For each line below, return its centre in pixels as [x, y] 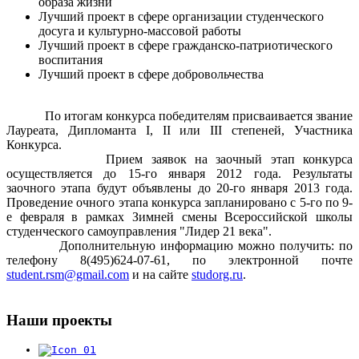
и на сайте [160, 274]
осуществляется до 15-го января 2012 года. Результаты [179, 173]
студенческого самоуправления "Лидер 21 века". [139, 231]
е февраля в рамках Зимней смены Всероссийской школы [179, 216]
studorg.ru [217, 274]
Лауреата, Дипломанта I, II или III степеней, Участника [179, 130]
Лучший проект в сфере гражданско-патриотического [186, 45]
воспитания [71, 59]
